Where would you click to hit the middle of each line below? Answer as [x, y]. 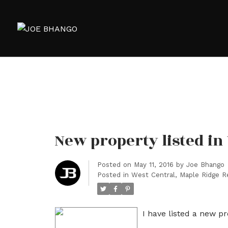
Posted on [115, 164]
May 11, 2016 [153, 164]
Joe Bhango [205, 164]
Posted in [113, 175]
